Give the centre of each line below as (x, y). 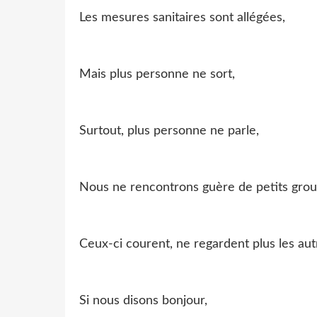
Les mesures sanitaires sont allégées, (182, 17)
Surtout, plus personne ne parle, (169, 131)
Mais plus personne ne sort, (157, 74)
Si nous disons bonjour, (143, 300)
